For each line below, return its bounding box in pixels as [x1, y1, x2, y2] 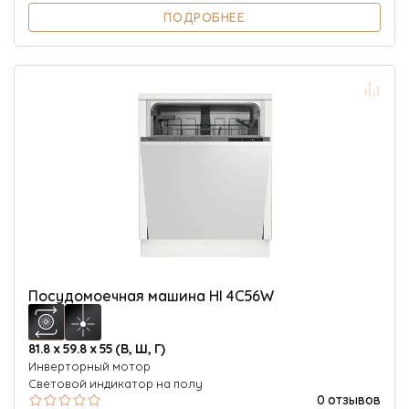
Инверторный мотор [28, 356, 151, 374]
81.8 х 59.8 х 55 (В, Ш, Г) [28, 337, 165, 357]
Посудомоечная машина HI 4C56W [28, 283, 274, 306]
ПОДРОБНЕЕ [163, 6, 246, 26]
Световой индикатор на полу [28, 373, 203, 392]
